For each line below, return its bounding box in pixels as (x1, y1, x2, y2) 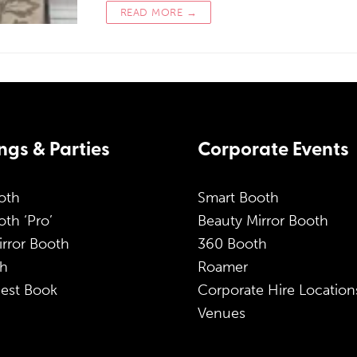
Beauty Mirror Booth (198, 212, 328, 229)
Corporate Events (198, 141, 349, 160)
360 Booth (198, 235, 267, 253)
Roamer (198, 258, 248, 276)
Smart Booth (198, 189, 279, 206)
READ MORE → (120, 6, 198, 18)
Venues (198, 304, 245, 322)
